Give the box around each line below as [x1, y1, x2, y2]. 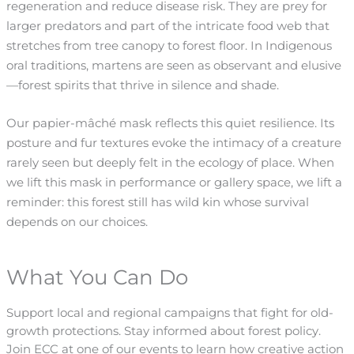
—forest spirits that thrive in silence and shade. [6, 77, 279, 92]
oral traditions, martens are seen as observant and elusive [6, 58, 341, 73]
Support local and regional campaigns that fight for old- [6, 305, 333, 320]
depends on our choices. [6, 215, 148, 230]
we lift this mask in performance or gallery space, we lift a [6, 175, 342, 190]
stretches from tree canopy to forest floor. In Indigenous [6, 38, 332, 53]
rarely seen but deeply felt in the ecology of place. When [6, 156, 334, 171]
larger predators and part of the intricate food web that [6, 18, 330, 33]
